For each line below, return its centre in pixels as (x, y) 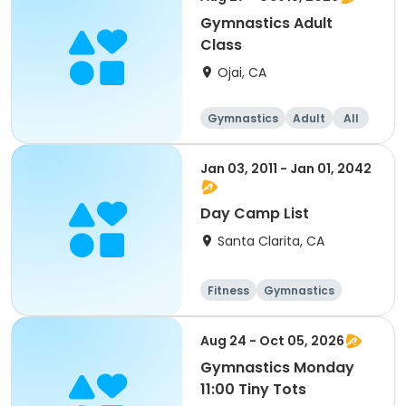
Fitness (228, 290)
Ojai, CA (242, 72)
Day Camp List (255, 213)
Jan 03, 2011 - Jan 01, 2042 (286, 169)
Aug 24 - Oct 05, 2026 (272, 341)
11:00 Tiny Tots (253, 389)
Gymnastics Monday (277, 367)
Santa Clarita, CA (271, 241)
